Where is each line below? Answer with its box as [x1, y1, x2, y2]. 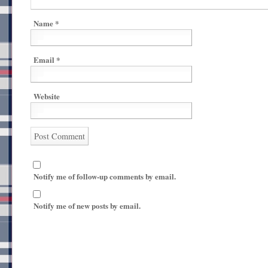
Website [33, 90, 60, 102]
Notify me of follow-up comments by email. [33, 170, 176, 182]
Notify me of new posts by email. [33, 200, 141, 212]
